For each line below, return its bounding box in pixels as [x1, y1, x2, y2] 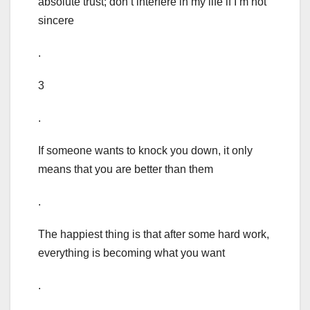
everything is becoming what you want [38, 247, 225, 259]
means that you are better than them [38, 163, 213, 176]
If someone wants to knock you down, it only [38, 145, 253, 157]
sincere [38, 15, 74, 27]
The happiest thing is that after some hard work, [38, 228, 269, 241]
